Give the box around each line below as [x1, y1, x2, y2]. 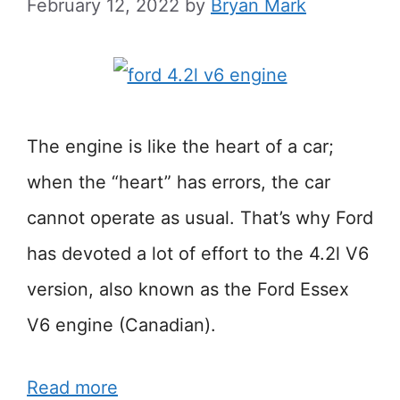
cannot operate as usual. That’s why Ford [27, 206, 373, 229]
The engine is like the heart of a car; [27, 135, 334, 157]
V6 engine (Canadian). [27, 313, 216, 336]
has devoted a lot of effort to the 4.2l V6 [27, 242, 369, 264]
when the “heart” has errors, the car [27, 171, 330, 193]
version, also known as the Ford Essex [27, 278, 349, 300]
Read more [27, 376, 118, 398]
